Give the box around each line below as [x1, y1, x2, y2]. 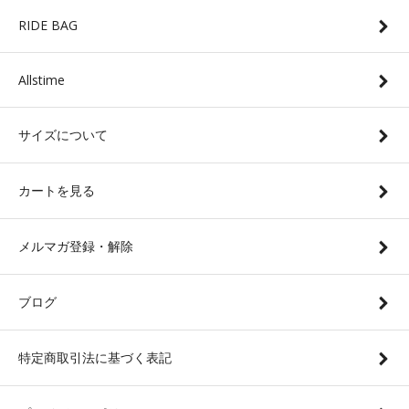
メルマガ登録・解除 [18, 236, 133, 255]
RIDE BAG [18, 16, 78, 34]
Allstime [18, 70, 65, 89]
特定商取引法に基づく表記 [18, 348, 172, 366]
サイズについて [18, 125, 108, 143]
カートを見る [18, 181, 95, 199]
